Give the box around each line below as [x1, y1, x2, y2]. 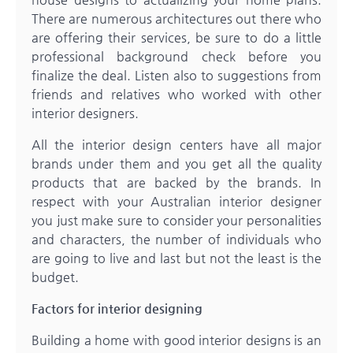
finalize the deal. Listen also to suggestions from [32, 68, 321, 84]
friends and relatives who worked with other [32, 87, 321, 102]
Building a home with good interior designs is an [32, 333, 321, 348]
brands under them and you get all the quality [32, 156, 321, 172]
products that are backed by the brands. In [32, 175, 321, 191]
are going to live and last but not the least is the [32, 251, 321, 266]
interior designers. [32, 106, 139, 121]
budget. [32, 269, 79, 285]
